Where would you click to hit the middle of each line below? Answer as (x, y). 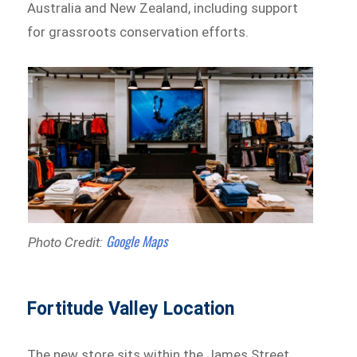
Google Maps (135, 241)
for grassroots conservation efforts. (138, 31)
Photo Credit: (65, 243)
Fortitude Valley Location (131, 309)
